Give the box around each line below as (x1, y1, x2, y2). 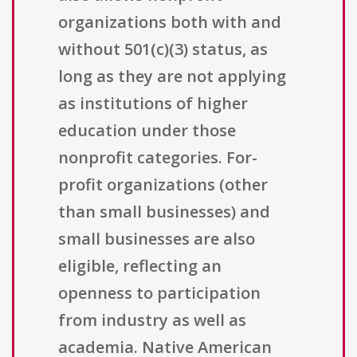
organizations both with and (58, 11, 281, 33)
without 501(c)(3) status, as (58, 38, 268, 61)
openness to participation (58, 282, 261, 304)
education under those (58, 120, 236, 142)
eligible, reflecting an (58, 255, 222, 277)
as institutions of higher (58, 92, 248, 115)
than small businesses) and (58, 201, 270, 223)
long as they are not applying (58, 65, 286, 88)
